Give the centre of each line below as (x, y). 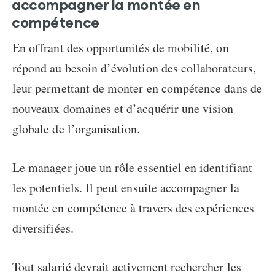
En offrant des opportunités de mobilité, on (121, 48)
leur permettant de (60, 88)
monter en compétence (165, 88)
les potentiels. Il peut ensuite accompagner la (126, 188)
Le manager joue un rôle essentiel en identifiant (132, 168)
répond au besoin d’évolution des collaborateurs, (134, 68)
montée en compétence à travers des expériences (133, 208)
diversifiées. (43, 228)
